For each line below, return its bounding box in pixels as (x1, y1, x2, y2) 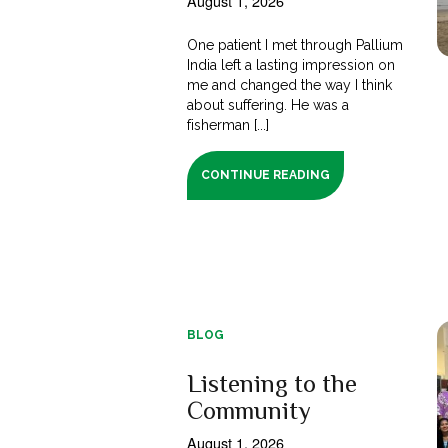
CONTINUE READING (201, 167, 331, 182)
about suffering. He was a (187, 96, 350, 113)
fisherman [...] (187, 116, 270, 133)
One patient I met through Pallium (187, 36, 404, 53)
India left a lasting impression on (187, 56, 396, 73)
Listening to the (187, 368, 357, 398)
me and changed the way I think (187, 76, 393, 93)
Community (187, 395, 311, 425)
